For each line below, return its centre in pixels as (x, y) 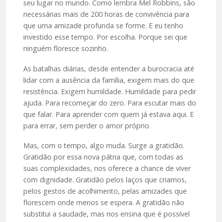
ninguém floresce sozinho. (65, 48)
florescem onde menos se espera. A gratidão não (104, 203)
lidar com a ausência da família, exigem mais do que (109, 80)
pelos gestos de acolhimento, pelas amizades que (105, 191)
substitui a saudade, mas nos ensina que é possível (106, 214)
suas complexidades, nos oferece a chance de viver (107, 168)
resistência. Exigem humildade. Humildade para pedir (110, 91)
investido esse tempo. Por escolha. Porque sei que (105, 37)
